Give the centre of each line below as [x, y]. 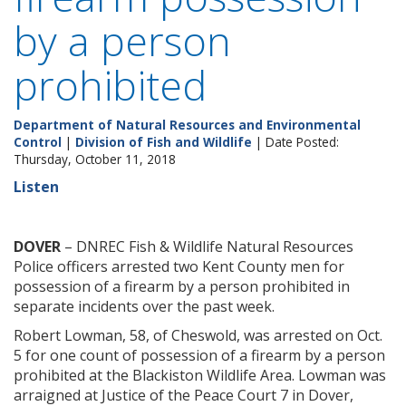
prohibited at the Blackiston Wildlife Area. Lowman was [200, 375]
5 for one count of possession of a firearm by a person [199, 355]
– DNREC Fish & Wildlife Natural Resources [207, 246]
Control [38, 142]
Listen [36, 187]
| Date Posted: [295, 142]
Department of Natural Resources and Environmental [187, 125]
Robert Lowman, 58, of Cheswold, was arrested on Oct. [198, 335]
